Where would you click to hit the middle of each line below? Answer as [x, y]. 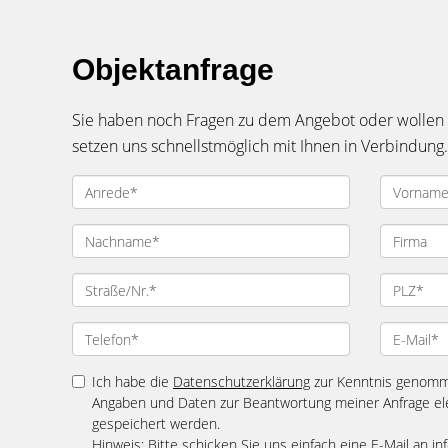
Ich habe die [132, 381]
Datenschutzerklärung [241, 381]
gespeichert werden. [156, 423]
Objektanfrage [173, 69]
